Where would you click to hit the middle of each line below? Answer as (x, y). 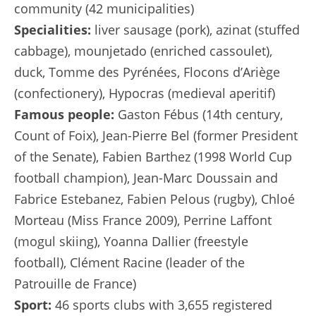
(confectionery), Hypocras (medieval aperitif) (145, 93)
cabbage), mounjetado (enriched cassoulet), (143, 51)
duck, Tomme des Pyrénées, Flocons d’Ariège (147, 72)
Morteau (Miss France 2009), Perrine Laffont (143, 220)
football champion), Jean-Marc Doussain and (146, 178)
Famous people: (64, 114)
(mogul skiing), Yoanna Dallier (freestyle (131, 241)
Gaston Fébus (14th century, (199, 114)
